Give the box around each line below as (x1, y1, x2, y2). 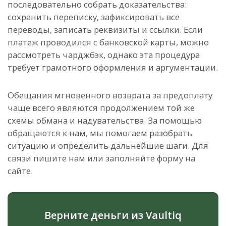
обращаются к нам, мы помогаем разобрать (8, 127, 192, 139)
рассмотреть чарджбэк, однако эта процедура (8, 49, 200, 61)
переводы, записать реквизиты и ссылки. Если (8, 24, 203, 36)
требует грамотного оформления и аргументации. (8, 62, 218, 74)
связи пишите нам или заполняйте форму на (8, 152, 195, 164)
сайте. (8, 165, 33, 177)
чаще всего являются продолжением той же (8, 102, 195, 114)
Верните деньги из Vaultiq (44, 208, 182, 222)
